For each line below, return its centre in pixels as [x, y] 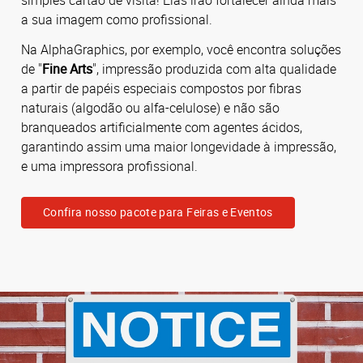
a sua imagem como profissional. [117, 19]
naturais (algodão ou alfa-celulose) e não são [150, 107]
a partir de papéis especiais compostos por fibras [161, 88]
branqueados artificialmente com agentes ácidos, [162, 127]
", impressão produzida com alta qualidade [214, 68]
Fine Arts [67, 68]
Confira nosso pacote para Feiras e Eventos [158, 212]
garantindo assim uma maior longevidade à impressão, [179, 146]
